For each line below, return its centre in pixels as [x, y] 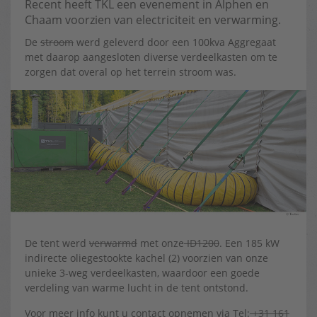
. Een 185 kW [249, 243]
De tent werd [57, 243]
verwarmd [113, 243]
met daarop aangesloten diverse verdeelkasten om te [151, 57]
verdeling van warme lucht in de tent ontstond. [137, 288]
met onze [161, 243]
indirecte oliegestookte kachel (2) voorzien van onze [146, 258]
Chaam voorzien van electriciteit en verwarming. [153, 20]
